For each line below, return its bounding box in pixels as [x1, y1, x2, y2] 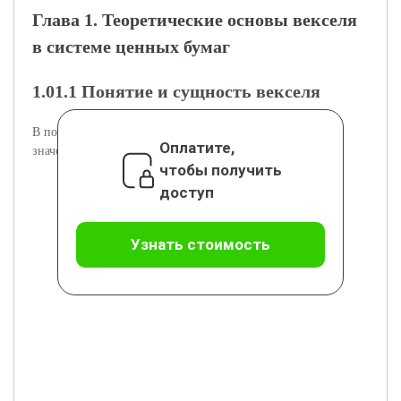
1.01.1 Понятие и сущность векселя [32, 81, 320, 101]
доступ [158, 183, 214, 201]
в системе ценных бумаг [32, 37, 230, 56]
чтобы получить [158, 161, 282, 179]
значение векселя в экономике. [32, 144, 199, 158]
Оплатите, [158, 139, 235, 157]
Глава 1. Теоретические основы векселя [32, 10, 357, 30]
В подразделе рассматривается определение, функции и [32, 125, 334, 139]
